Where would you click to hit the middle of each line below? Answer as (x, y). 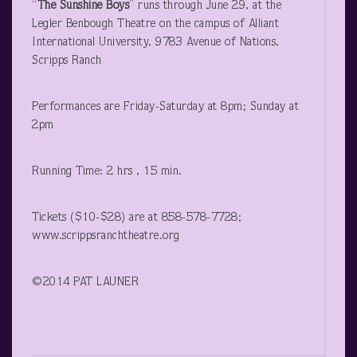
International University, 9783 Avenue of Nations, (156, 42)
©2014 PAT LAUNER (85, 282)
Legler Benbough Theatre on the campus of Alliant (155, 24)
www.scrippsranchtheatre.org (106, 236)
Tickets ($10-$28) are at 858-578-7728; (137, 218)
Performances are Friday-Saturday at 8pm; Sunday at (165, 107)
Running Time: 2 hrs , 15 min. (107, 171)
